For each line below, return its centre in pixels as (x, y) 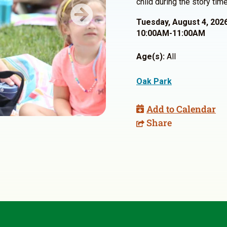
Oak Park (154, 81)
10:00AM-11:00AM (171, 33)
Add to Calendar (181, 109)
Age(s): (150, 56)
